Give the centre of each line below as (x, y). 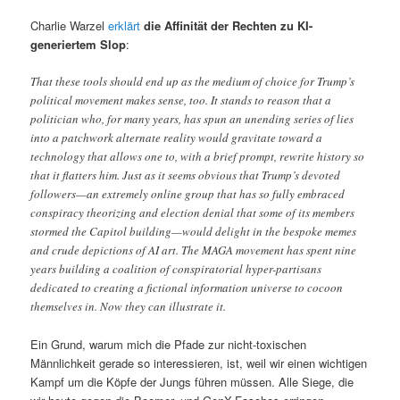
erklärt (125, 25)
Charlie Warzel (70, 25)
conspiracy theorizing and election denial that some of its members (193, 212)
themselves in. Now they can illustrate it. (129, 306)
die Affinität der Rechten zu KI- (227, 25)
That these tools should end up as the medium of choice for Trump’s (193, 81)
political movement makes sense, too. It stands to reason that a (181, 100)
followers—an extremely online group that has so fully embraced (188, 193)
